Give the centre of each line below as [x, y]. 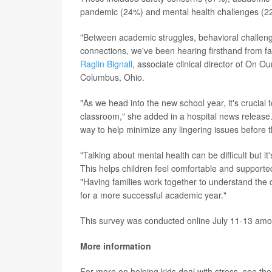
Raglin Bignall [106, 64]
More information [116, 246]
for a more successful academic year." [153, 195]
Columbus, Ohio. [112, 77]
